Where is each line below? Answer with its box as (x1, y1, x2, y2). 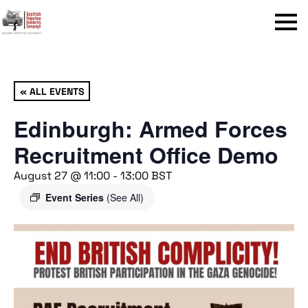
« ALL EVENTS (20, 85, 84, 97)
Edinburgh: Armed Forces (14, 113, 287, 144)
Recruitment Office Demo (14, 139, 278, 170)
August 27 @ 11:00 (14, 168, 110, 183)
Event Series (45, 190, 107, 204)
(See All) (107, 190, 144, 204)
